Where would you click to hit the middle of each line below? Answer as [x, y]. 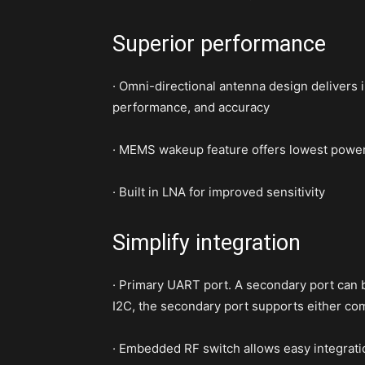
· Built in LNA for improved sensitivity [219, 192]
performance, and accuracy [191, 108]
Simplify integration [207, 243]
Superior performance [219, 44]
